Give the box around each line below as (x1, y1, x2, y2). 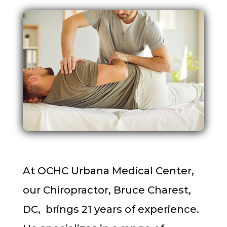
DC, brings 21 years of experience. (22, 203, 199, 215)
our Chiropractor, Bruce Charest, (22, 183, 191, 196)
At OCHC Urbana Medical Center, (22, 164, 194, 177)
